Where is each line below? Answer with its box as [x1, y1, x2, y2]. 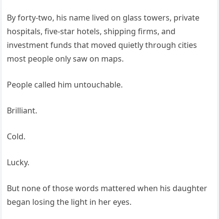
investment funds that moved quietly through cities [7, 40, 197, 51]
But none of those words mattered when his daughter [7, 183, 208, 194]
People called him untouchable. [7, 79, 123, 90]
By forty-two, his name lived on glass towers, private [7, 12, 200, 23]
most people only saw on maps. [7, 53, 124, 65]
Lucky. [7, 157, 30, 168]
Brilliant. [7, 105, 38, 116]
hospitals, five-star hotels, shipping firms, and [7, 26, 176, 37]
